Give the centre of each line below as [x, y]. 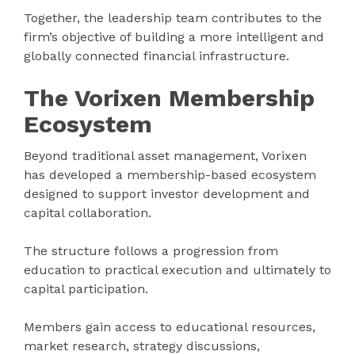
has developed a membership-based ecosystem [170, 174]
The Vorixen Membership [169, 97]
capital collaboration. [88, 212]
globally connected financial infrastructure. [157, 55]
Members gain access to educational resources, [170, 326]
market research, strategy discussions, [142, 345]
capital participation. [86, 288]
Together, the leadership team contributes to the [173, 17]
